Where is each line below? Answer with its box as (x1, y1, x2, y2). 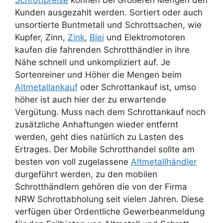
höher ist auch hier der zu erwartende (15, 95, 166, 105)
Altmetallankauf (15, 82, 78, 93)
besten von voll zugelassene (15, 157, 131, 167)
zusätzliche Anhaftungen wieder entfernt (15, 119, 178, 130)
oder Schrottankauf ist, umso (78, 82, 196, 93)
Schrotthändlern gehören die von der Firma (15, 182, 187, 192)
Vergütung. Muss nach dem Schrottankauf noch (15, 107, 206, 117)
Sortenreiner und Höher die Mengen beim (15, 70, 182, 80)
